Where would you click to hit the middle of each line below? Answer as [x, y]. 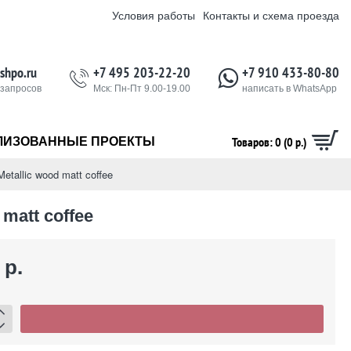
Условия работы [154, 15]
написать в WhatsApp [289, 89]
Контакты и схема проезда [271, 15]
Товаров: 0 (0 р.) [269, 142]
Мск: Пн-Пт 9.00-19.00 [142, 89]
